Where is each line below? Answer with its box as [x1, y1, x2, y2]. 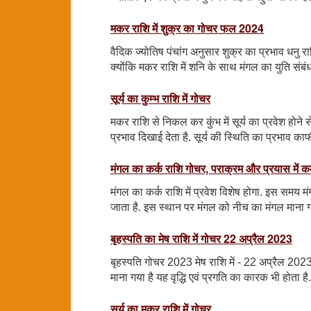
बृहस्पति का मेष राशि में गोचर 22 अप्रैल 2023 [110, 230, 292, 246]
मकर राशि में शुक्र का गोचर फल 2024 [110, 19, 264, 36]
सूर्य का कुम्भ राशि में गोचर [110, 90, 210, 106]
